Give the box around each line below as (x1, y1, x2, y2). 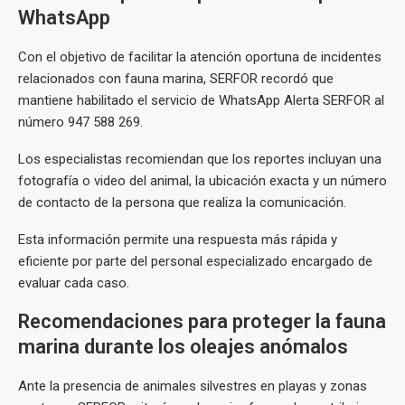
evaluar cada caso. (18, 275, 129, 292)
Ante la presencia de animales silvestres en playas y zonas (18, 378, 367, 395)
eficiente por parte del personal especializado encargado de (18, 253, 372, 270)
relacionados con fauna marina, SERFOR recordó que (18, 71, 334, 88)
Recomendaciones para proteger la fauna (18, 310, 386, 334)
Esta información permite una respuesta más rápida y (18, 231, 337, 249)
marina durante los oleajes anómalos (18, 335, 348, 359)
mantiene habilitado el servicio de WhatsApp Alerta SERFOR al (18, 92, 384, 109)
